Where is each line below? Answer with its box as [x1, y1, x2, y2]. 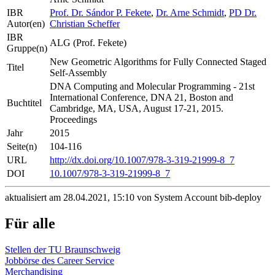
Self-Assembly [50, 68, 107, 79]
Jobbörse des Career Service [5, 255, 114, 266]
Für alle [5, 215, 55, 232]
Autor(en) [7, 18, 45, 29]
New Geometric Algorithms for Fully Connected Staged [50, 56, 266, 68]
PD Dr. [229, 7, 257, 18]
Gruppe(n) [7, 43, 47, 54]
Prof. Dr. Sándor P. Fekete [50, 7, 151, 18]
